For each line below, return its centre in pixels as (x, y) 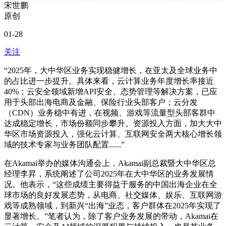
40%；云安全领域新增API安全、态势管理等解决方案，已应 (111, 92)
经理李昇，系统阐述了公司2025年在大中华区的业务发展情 (109, 174)
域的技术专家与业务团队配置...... (63, 145)
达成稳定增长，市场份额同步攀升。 (69, 124)
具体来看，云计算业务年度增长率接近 (145, 81)
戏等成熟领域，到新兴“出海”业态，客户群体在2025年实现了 (112, 206)
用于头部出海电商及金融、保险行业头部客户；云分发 (101, 102)
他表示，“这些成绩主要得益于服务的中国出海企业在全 (119, 185)
